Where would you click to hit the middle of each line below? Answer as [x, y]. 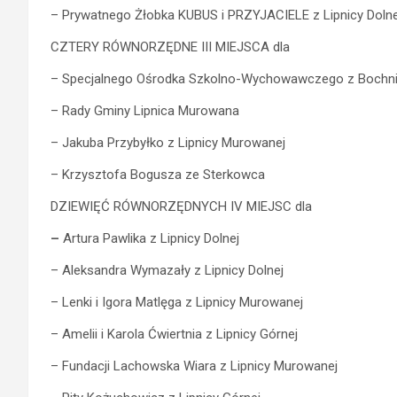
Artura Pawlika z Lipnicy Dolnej [151, 238]
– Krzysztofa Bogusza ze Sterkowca [158, 174]
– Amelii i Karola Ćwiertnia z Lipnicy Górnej [174, 334]
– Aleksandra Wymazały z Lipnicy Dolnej [167, 270]
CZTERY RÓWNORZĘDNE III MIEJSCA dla [170, 47]
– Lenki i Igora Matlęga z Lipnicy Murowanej [177, 302]
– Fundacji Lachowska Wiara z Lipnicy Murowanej [194, 366]
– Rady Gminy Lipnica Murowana [145, 110]
